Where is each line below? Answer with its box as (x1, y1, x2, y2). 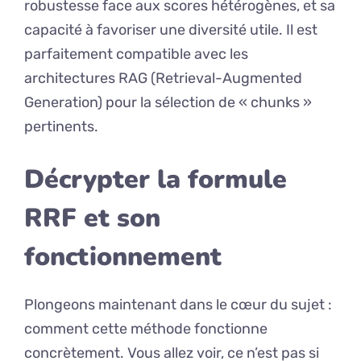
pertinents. (24, 118, 98, 136)
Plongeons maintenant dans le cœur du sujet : (24, 296, 332, 314)
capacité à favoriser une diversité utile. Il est (24, 21, 317, 39)
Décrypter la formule (24, 162, 287, 197)
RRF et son (24, 201, 160, 236)
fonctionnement (24, 239, 222, 275)
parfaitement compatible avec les (24, 45, 248, 64)
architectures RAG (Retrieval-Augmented (24, 69, 302, 88)
